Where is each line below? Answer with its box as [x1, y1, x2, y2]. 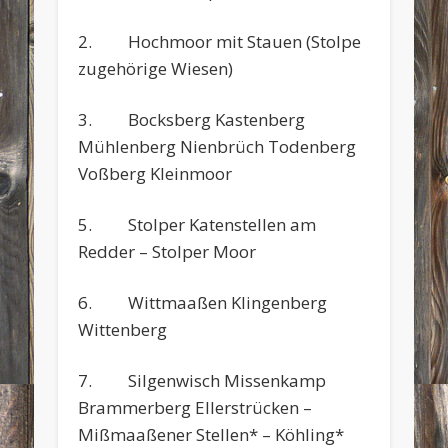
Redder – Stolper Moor [78, 239, 257, 263]
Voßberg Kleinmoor [78, 161, 233, 185]
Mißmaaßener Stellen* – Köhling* [78, 422, 345, 446]
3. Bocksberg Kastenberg [78, 107, 306, 131]
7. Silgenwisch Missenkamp [78, 368, 327, 392]
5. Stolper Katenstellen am [78, 212, 317, 236]
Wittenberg [78, 317, 168, 341]
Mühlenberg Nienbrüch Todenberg [78, 134, 357, 158]
